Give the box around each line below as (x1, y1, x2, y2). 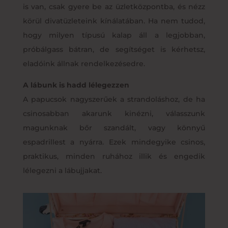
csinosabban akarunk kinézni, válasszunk (22, 108, 206, 118)
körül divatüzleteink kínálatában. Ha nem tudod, (22, 16, 206, 25)
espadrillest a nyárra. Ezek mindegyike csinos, (22, 137, 206, 147)
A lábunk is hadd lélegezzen (22, 80, 129, 90)
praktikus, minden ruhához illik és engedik (22, 151, 206, 161)
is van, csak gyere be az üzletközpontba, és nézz (22, 2, 206, 11)
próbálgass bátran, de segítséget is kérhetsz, (22, 44, 206, 54)
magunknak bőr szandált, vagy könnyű (22, 123, 206, 132)
